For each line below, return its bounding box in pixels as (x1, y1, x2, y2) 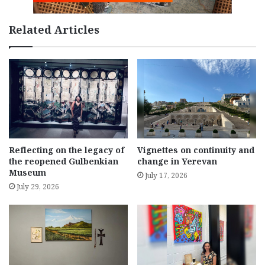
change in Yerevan (137, 155, 217, 167)
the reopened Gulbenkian (9, 155, 118, 167)
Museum (9, 166, 46, 178)
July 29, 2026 (17, 181, 59, 192)
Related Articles (9, 22, 99, 37)
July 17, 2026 (145, 170, 188, 180)
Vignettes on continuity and (137, 144, 254, 156)
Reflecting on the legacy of (9, 144, 124, 156)
